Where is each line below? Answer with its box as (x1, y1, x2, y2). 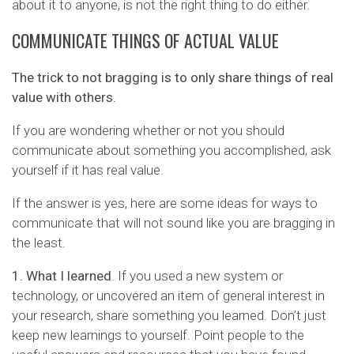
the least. (12, 234, 66, 250)
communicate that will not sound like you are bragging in (12, 214, 335, 231)
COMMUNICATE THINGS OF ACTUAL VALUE (12, 27, 279, 53)
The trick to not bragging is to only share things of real (12, 69, 333, 85)
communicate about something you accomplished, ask (12, 141, 331, 158)
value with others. (12, 88, 116, 105)
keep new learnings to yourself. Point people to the (12, 326, 304, 343)
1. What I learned (12, 267, 111, 284)
